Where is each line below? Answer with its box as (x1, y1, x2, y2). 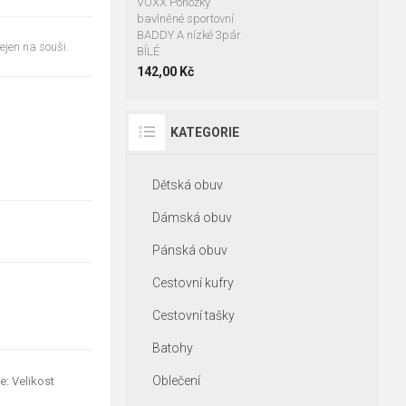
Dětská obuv (151, 178, 223, 192)
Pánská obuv (151, 243, 227, 257)
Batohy (151, 341, 193, 355)
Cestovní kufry (151, 275, 234, 290)
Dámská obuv (151, 210, 232, 225)
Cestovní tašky (151, 308, 235, 323)
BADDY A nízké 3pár (136, 28, 241, 42)
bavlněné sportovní (136, 12, 234, 25)
